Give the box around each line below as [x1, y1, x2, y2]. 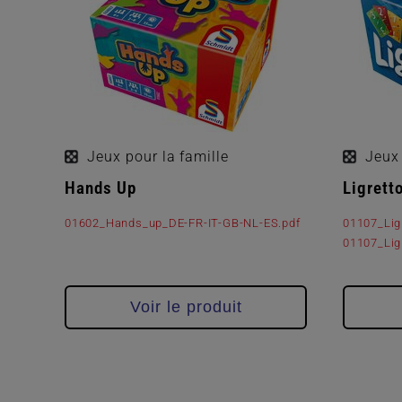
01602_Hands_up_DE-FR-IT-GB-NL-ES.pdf [65, 216, 301, 231]
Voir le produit [129, 297, 242, 316]
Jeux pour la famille [87, 147, 230, 165]
